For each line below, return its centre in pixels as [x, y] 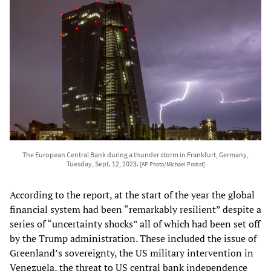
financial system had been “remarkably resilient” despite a [135, 209]
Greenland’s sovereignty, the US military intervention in [132, 253]
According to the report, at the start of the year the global [132, 194]
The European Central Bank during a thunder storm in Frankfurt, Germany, [135, 154]
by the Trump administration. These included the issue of [133, 238]
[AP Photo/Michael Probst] [172, 164]
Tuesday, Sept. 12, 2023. [103, 163]
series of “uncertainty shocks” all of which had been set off [135, 224]
